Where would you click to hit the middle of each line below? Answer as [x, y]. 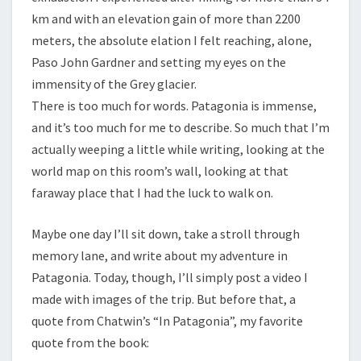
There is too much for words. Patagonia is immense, [174, 106]
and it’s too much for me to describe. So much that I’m [180, 127]
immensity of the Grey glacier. [114, 84]
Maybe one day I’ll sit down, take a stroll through [166, 234]
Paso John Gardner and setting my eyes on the [159, 62]
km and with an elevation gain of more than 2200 [166, 19]
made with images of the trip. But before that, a [164, 299]
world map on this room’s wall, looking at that [160, 171]
